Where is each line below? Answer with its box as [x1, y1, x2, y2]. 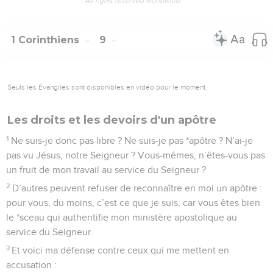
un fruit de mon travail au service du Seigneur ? [6, 165, 206, 175]
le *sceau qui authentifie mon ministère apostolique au [6, 212, 237, 222]
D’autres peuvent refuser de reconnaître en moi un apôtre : [12, 183, 263, 193]
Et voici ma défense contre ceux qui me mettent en [12, 245, 230, 255]
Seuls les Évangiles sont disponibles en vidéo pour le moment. [7, 82, 207, 91]
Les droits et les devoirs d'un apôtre [7, 113, 216, 127]
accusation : [6, 260, 57, 270]
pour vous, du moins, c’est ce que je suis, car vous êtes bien [6, 197, 260, 208]
